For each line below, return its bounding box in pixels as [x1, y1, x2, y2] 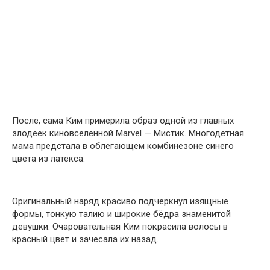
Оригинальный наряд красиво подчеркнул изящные [12, 195, 228, 207]
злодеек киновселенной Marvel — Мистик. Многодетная [12, 127, 244, 139]
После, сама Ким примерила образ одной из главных [12, 115, 234, 126]
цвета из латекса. [12, 152, 85, 164]
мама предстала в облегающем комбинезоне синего [12, 140, 234, 151]
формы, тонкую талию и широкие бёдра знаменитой [12, 208, 231, 219]
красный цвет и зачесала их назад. [12, 233, 159, 245]
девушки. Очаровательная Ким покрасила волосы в [12, 221, 228, 232]
